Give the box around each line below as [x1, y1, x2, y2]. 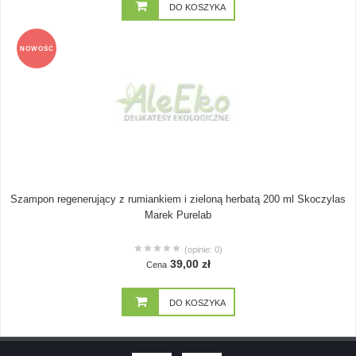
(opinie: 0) [184, 245, 222, 254]
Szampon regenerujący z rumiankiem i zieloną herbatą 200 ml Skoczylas [10, 193, 346, 205]
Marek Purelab [145, 209, 211, 221]
